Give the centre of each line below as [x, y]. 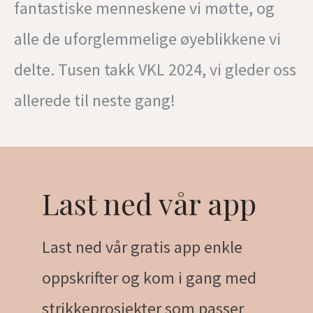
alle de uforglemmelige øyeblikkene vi [147, 39]
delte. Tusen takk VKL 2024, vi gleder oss [155, 70]
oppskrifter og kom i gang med [149, 278]
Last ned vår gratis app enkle [142, 247]
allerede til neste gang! [96, 101]
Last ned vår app [149, 204]
